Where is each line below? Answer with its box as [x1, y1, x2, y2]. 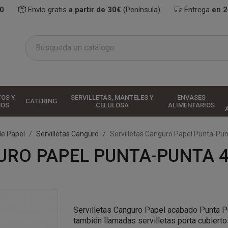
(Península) [123, 5, 160, 14]
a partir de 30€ [69, 5, 123, 14]
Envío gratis [26, 5, 69, 14]
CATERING [25, 97, 57, 105]
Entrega [182, 5, 212, 14]
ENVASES [177, 93, 206, 101]
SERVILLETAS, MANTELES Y [70, 93, 154, 101]
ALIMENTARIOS [167, 101, 215, 109]
